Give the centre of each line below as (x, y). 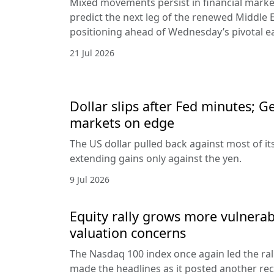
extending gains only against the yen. (156, 159)
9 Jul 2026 (90, 180)
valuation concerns (128, 233)
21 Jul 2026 (92, 53)
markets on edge (122, 123)
